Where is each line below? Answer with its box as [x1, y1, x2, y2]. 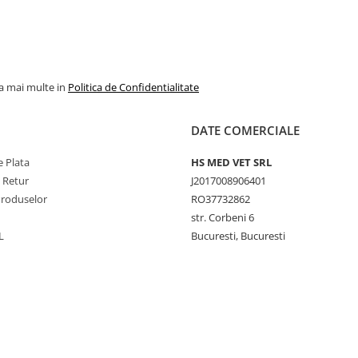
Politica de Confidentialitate [68, 79, 199, 94]
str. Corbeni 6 [191, 209, 254, 225]
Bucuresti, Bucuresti [191, 228, 285, 243]
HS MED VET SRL [191, 154, 272, 169]
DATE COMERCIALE [191, 121, 300, 138]
